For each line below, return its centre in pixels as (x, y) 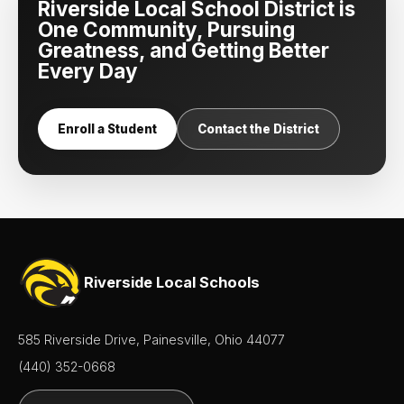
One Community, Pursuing (166, 29)
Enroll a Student (107, 129)
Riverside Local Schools (172, 283)
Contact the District (258, 129)
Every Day (88, 70)
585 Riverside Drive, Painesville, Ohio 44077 (151, 339)
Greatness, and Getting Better (184, 50)
